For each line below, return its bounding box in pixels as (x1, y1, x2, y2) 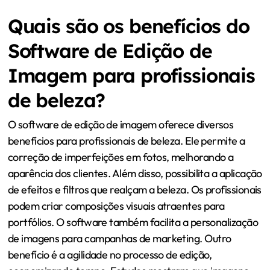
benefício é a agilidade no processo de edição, (7, 248, 212, 262)
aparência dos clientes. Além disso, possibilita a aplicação (7, 166, 262, 181)
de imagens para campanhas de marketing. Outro (7, 231, 231, 246)
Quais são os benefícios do (7, 13, 250, 38)
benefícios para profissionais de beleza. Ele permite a (7, 134, 245, 148)
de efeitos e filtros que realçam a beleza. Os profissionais (7, 183, 262, 197)
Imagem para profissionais (7, 63, 255, 87)
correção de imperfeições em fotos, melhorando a (7, 150, 234, 165)
